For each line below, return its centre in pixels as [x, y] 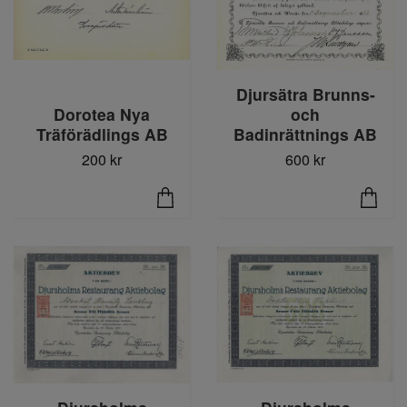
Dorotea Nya [102, 114]
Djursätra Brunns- [305, 94]
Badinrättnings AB [305, 134]
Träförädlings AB [102, 134]
